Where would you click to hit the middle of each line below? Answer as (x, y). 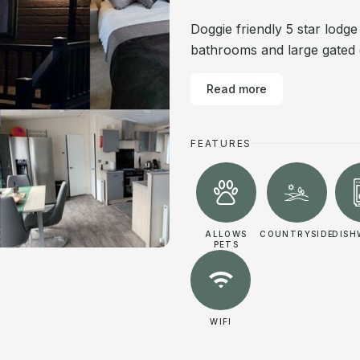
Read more (237, 89)
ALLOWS (226, 234)
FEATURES (221, 143)
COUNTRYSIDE (297, 234)
